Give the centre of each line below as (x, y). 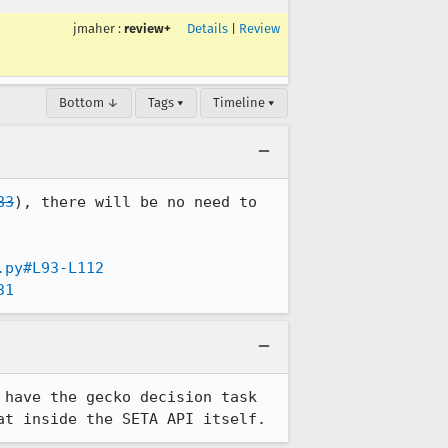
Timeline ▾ (244, 102)
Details (207, 28)
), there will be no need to (135, 202)
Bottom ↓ (89, 102)
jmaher (94, 28)
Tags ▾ (166, 102)
